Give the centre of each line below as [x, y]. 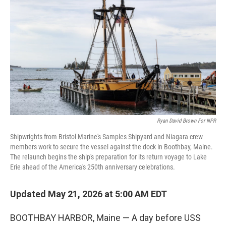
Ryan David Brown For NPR [186, 121]
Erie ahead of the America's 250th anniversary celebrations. [93, 167]
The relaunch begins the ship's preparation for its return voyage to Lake [108, 157]
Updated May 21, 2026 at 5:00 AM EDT [89, 194]
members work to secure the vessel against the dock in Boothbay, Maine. [111, 147]
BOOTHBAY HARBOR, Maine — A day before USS [105, 218]
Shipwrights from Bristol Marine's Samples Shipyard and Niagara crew [106, 137]
